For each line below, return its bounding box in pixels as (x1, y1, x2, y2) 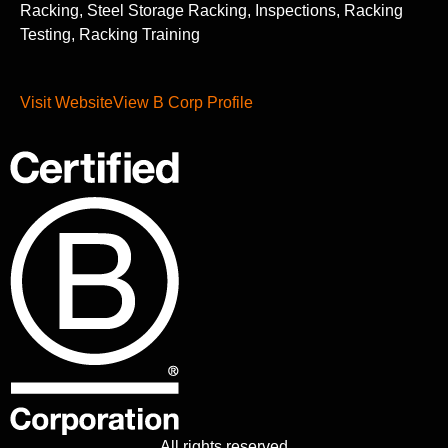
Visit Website (20, 94, 113, 112)
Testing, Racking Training (20, 25, 200, 43)
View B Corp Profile (113, 94, 253, 112)
